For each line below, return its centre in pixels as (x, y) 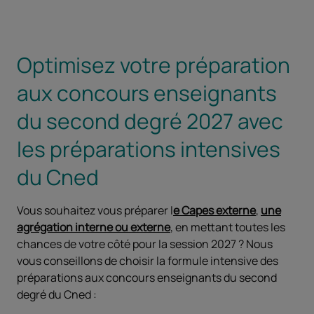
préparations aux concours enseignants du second (147, 277)
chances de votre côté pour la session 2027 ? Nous (145, 244)
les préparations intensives (149, 149)
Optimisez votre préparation (153, 64)
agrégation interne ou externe (94, 227)
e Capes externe (214, 210)
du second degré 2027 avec (150, 121)
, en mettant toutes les (228, 227)
